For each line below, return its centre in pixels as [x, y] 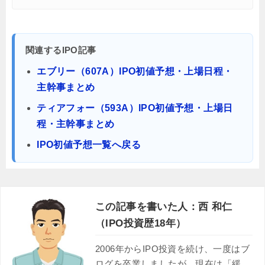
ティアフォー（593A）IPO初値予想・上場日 [135, 108]
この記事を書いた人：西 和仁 [164, 206]
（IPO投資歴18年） [141, 223]
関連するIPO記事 [61, 50]
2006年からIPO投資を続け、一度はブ [172, 248]
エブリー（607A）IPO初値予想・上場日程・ [135, 71]
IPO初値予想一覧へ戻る [89, 144]
